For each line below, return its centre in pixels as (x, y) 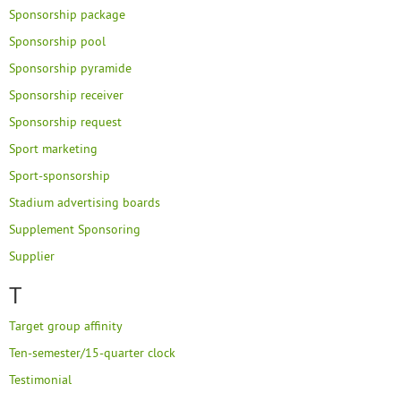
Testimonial (40, 380)
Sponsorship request (65, 122)
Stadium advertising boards (85, 202)
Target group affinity (66, 326)
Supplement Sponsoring (75, 229)
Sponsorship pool (57, 41)
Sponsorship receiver (66, 95)
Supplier (32, 256)
